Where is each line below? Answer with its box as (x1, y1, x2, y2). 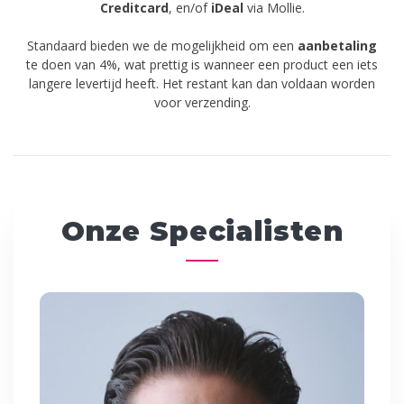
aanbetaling (298, 36, 377, 54)
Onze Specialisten (60, 213, 344, 248)
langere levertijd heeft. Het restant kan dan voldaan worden (29, 74, 375, 92)
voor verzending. (153, 93, 251, 111)
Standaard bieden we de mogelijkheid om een (27, 36, 298, 54)
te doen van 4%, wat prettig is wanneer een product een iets (26, 55, 378, 73)
